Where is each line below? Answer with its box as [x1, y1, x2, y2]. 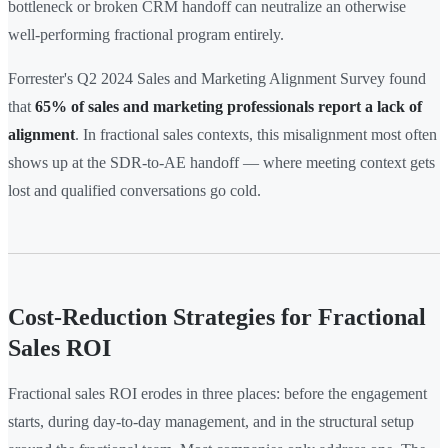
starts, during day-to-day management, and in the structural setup [8, 413, 414, 431]
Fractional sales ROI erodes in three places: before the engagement [8, 385, 427, 403]
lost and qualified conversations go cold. [8, 182, 261, 200]
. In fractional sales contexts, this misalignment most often [75, 126, 437, 144]
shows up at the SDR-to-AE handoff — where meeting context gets [8, 154, 435, 172]
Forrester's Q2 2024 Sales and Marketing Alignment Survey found [8, 70, 426, 88]
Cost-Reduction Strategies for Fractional [8, 304, 426, 331]
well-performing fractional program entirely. [8, 26, 284, 44]
